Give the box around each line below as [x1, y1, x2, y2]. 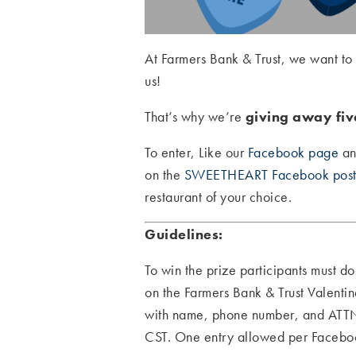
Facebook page [247, 142, 339, 161]
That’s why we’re [145, 106, 246, 126]
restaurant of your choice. [145, 187, 292, 206]
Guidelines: [145, 224, 223, 243]
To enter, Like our [145, 142, 248, 161]
